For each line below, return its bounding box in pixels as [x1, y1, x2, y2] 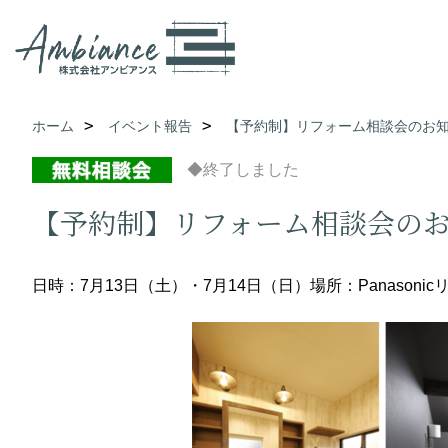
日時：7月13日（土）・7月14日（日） [32, 277, 310, 294]
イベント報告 [108, 118, 192, 134]
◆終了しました [187, 161, 299, 178]
